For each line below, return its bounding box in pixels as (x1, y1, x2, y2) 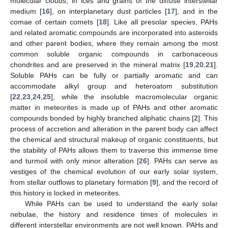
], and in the (175, 7, 218, 15)
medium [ (10, 7, 42, 15)
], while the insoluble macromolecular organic (51, 93, 218, 101)
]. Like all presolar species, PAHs (106, 18, 218, 26)
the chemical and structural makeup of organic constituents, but (10, 135, 218, 144)
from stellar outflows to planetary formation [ (10, 178, 152, 186)
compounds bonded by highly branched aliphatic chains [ (10, 114, 194, 122)
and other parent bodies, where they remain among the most (10, 39, 218, 47)
